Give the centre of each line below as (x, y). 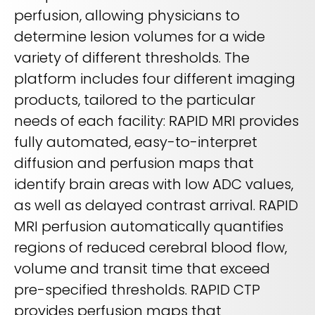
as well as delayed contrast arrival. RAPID (156, 206)
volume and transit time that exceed (142, 269)
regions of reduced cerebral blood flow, (150, 248)
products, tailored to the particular (135, 100)
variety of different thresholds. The (132, 58)
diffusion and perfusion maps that (134, 163)
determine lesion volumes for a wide (140, 37)
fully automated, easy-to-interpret (136, 142)
